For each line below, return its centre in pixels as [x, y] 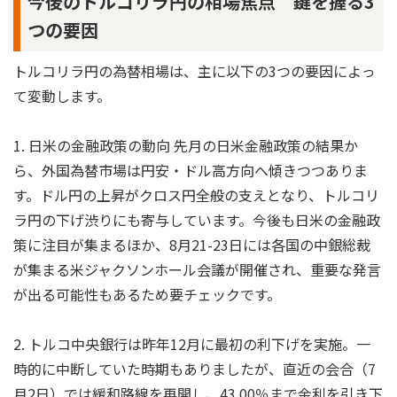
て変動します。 [62, 95]
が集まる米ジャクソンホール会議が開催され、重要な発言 [197, 269]
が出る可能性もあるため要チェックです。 [147, 294]
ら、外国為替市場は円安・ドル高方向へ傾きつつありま [191, 170]
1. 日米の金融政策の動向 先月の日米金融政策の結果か [186, 145]
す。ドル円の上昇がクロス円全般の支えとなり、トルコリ [196, 195]
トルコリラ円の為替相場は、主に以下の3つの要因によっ [195, 70]
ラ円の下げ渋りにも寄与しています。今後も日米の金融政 [197, 219]
